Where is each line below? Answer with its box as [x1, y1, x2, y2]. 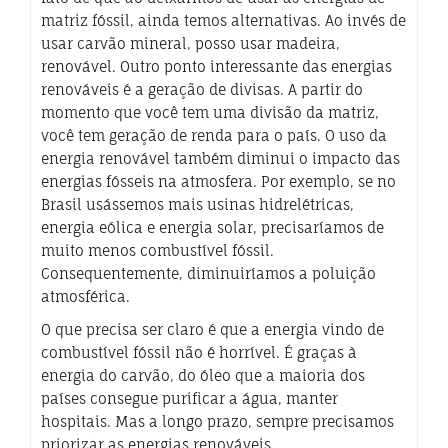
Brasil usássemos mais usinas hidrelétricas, [41, 195, 354, 213]
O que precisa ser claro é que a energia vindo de [41, 320, 384, 338]
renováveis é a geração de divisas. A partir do [41, 80, 363, 98]
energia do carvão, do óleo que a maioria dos [41, 366, 365, 384]
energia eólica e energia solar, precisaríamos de [41, 218, 384, 236]
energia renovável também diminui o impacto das [41, 149, 400, 167]
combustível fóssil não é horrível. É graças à [41, 343, 357, 361]
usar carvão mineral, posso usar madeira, [41, 34, 340, 52]
